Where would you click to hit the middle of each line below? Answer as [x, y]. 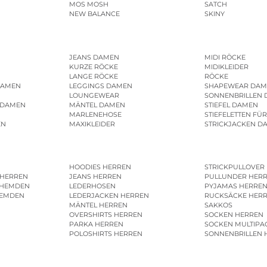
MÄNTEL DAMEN [97, 105]
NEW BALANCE [95, 14]
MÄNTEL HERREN [99, 205]
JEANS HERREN [96, 177]
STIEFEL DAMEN [231, 105]
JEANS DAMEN [94, 57]
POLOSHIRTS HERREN [106, 234]
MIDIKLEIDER [226, 66]
